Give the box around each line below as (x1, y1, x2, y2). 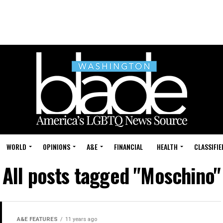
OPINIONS (43, 141, 70, 152)
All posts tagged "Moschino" (2, 160, 221, 190)
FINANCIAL (114, 141, 143, 152)
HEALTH (157, 141, 178, 152)
